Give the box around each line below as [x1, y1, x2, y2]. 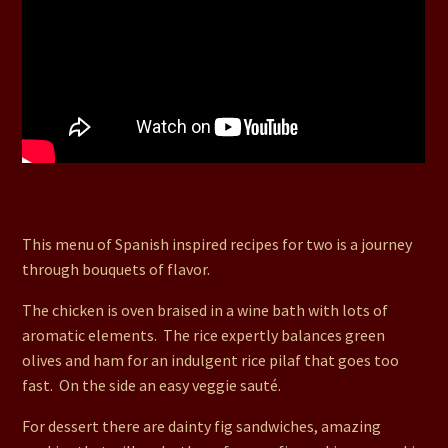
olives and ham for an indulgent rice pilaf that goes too [22, 349, 400, 370]
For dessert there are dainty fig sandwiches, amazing [22, 415, 382, 436]
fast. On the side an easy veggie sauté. [22, 374, 285, 395]
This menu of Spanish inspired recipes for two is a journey [22, 233, 413, 254]
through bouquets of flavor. [22, 258, 214, 279]
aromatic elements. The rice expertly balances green [22, 324, 386, 345]
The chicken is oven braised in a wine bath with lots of [22, 299, 389, 320]
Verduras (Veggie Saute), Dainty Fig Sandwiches [22, 206, 367, 227]
